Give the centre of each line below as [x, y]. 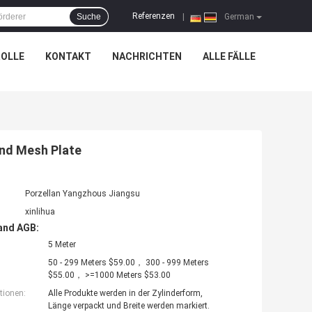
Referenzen [154, 16]
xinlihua [40, 212]
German [238, 17]
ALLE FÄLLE [229, 56]
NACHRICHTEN [147, 56]
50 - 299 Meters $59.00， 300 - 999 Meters [128, 263]
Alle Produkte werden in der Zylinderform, [125, 294]
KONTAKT [68, 56]
